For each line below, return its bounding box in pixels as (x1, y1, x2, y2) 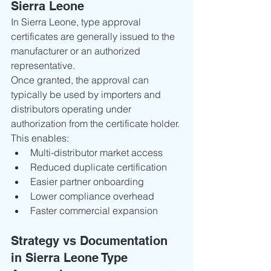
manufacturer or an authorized (11, 45, 143, 57)
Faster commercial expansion (30, 204, 158, 217)
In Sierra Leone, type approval (11, 16, 143, 28)
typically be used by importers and (11, 88, 163, 100)
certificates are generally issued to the (11, 30, 177, 42)
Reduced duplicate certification (30, 161, 167, 173)
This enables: (11, 132, 69, 144)
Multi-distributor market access (30, 146, 163, 158)
